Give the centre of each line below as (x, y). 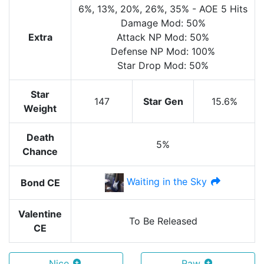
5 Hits (234, 9)
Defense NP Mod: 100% (163, 51)
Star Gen (163, 101)
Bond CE (40, 183)
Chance (40, 151)
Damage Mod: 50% (163, 23)
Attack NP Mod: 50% (163, 37)
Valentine (40, 214)
